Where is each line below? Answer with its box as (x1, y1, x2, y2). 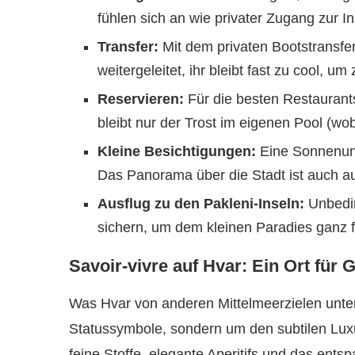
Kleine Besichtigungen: (97, 143, 256, 159)
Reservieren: (97, 91, 184, 107)
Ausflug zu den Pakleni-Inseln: (97, 196, 304, 212)
